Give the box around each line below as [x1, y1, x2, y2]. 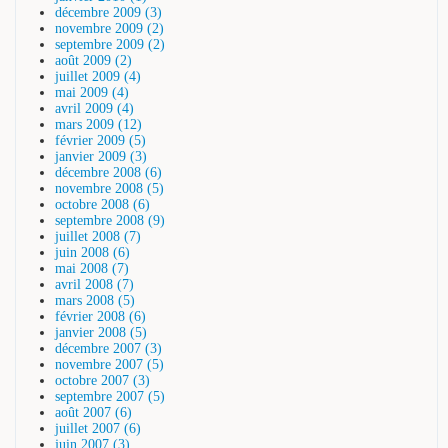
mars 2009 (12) [55, 116, 142, 132]
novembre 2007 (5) [55, 356, 164, 372]
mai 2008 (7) [55, 260, 129, 276]
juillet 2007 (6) [55, 420, 141, 436]
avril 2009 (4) [55, 100, 134, 116]
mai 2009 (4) [55, 84, 129, 100]
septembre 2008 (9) [55, 212, 165, 228]
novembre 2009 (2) [55, 20, 164, 36]
